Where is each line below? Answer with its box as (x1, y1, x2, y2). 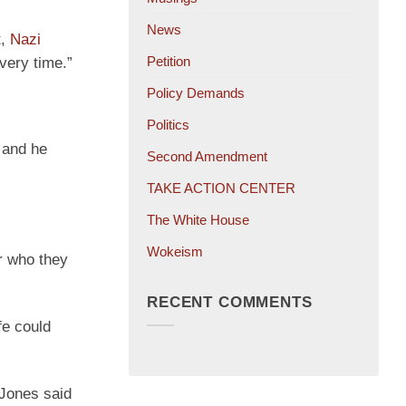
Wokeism (147, 244, 203, 260)
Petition (147, 53, 190, 70)
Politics (147, 117, 189, 133)
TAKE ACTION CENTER (147, 180, 295, 197)
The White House (147, 212, 249, 228)
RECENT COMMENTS (147, 293, 313, 311)
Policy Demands (147, 85, 245, 101)
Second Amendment (147, 149, 267, 165)
